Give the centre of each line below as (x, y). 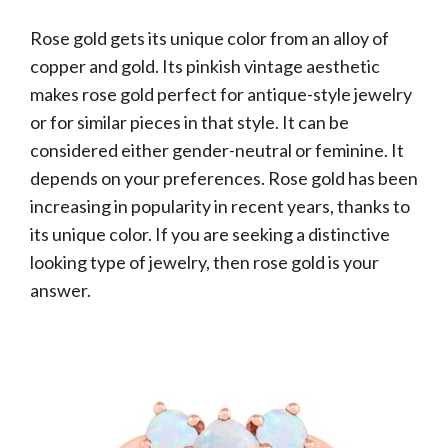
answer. (60, 290)
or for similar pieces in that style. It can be (189, 122)
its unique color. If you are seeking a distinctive (210, 234)
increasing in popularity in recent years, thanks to (220, 206)
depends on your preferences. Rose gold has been (224, 178)
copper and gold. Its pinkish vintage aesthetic (205, 66)
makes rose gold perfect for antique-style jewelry (221, 94)
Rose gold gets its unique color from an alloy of (209, 38)
